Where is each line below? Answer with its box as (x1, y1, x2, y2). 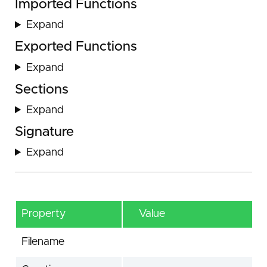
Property (21, 209, 66, 220)
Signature (15, 125, 74, 139)
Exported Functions (15, 40, 137, 54)
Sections (15, 83, 69, 97)
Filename (21, 237, 64, 248)
